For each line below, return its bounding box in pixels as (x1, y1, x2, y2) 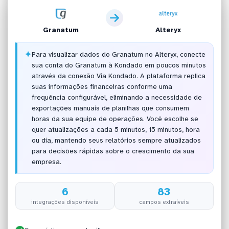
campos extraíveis (139, 198, 189, 205)
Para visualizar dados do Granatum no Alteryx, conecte (31, 50, 205, 59)
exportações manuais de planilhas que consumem (31, 104, 189, 113)
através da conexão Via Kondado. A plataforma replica (31, 72, 205, 81)
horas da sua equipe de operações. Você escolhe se (31, 114, 198, 124)
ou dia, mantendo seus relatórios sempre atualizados (31, 136, 201, 145)
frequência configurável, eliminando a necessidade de (31, 93, 202, 102)
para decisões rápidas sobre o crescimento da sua (31, 147, 194, 156)
